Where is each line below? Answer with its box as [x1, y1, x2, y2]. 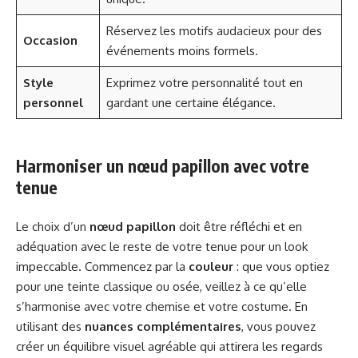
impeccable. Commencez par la [16, 258, 189, 274]
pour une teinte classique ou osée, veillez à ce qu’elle [16, 278, 307, 294]
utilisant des [16, 318, 85, 334]
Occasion [22, 33, 78, 49]
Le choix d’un [16, 218, 89, 234]
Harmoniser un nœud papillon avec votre [16, 155, 309, 177]
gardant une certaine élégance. [105, 95, 276, 111]
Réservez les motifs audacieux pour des [105, 23, 322, 39]
